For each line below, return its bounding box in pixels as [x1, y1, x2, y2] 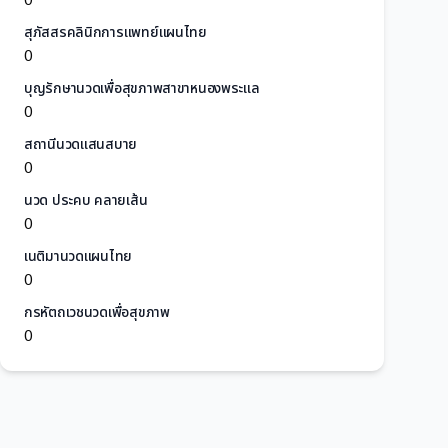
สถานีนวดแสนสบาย [24, 134, 138, 155]
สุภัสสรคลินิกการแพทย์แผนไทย [24, 22, 207, 43]
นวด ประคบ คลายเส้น [24, 190, 148, 211]
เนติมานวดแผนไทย [24, 246, 133, 267]
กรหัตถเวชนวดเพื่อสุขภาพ [24, 302, 170, 323]
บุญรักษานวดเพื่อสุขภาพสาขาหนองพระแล [24, 78, 260, 99]
